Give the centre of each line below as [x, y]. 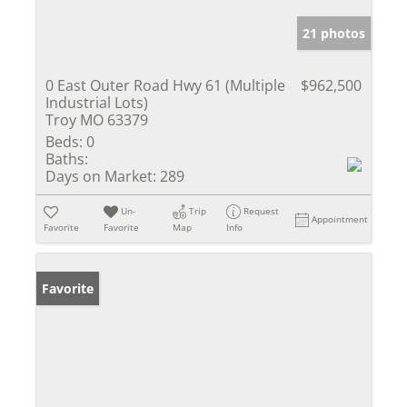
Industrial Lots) [97, 102]
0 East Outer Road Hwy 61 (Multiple [165, 85]
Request [262, 210]
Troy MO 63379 [97, 119]
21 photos [334, 33]
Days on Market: [101, 176]
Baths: [67, 159]
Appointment [340, 218]
